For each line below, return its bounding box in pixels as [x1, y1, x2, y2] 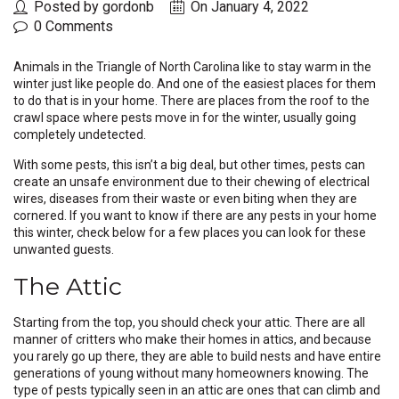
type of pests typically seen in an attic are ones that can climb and [13, 382, 380, 397]
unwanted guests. [13, 241, 114, 256]
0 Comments [34, 17, 113, 35]
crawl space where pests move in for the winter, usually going [13, 110, 356, 125]
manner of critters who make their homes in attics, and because [13, 331, 371, 346]
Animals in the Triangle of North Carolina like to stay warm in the [13, 59, 371, 74]
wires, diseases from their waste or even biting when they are [13, 191, 357, 206]
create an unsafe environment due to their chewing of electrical [13, 174, 370, 189]
